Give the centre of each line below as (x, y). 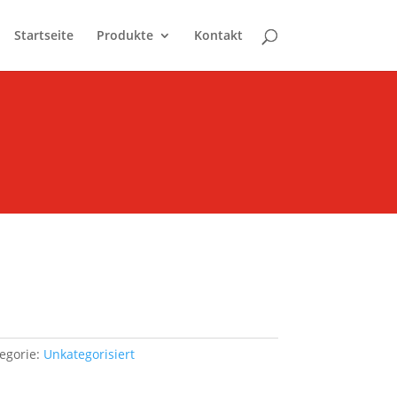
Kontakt (218, 35)
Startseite (43, 35)
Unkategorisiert (89, 354)
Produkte (125, 35)
